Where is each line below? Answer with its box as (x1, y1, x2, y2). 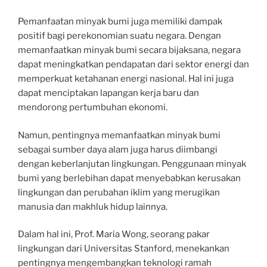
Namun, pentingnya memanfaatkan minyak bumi (18, 129, 221, 141)
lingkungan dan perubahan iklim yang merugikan (18, 187, 220, 198)
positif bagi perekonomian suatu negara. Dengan (18, 30, 221, 41)
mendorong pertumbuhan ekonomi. (18, 102, 167, 113)
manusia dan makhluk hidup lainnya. (18, 201, 167, 212)
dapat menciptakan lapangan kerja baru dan (18, 88, 199, 98)
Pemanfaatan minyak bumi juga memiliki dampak (18, 16, 222, 27)
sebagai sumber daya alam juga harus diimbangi (18, 144, 218, 155)
